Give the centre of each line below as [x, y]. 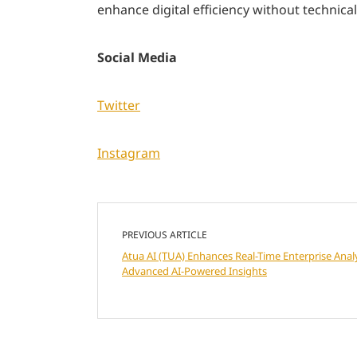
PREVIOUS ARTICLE [165, 234]
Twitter [119, 105]
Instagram [129, 153]
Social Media [137, 57]
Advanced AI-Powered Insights [194, 271]
